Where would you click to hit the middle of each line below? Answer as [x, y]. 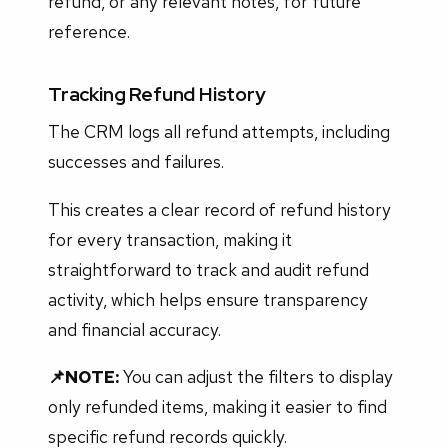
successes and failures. [136, 162]
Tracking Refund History [157, 93]
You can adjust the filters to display [256, 377]
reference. [89, 32]
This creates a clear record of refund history [219, 209]
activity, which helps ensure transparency [208, 299]
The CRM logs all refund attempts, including [219, 132]
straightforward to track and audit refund [208, 269]
